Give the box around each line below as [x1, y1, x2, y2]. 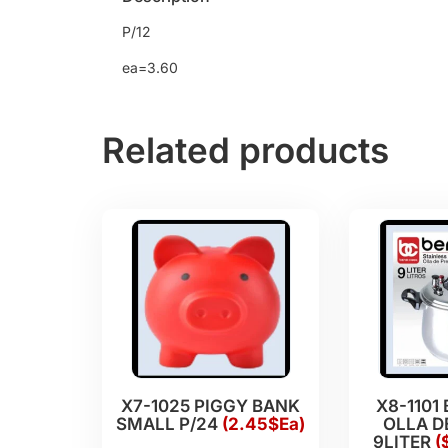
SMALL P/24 [116, 414, 222, 435]
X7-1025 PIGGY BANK [121, 396, 300, 417]
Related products [102, 128, 389, 171]
